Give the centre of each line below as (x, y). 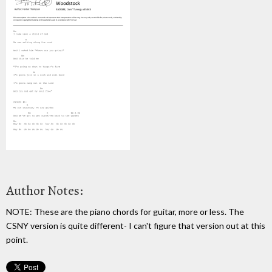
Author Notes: (45, 190)
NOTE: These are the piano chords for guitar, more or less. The (125, 211)
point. (17, 239)
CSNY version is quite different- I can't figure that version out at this (136, 225)
